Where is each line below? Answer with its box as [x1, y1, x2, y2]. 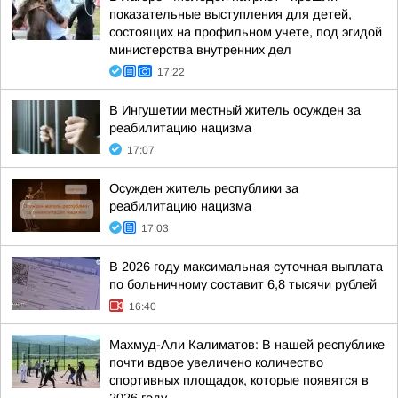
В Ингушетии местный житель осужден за [109, 103, 361, 117]
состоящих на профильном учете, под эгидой [109, 25, 382, 39]
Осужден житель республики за [109, 181, 298, 195]
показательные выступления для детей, [109, 7, 352, 21]
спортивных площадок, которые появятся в [109, 373, 369, 387]
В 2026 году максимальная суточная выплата [109, 259, 383, 274]
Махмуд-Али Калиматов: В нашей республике [109, 338, 385, 352]
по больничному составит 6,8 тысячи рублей [109, 277, 377, 291]
